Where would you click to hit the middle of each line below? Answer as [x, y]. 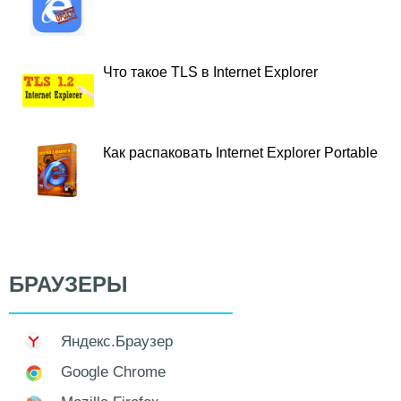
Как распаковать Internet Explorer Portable [240, 152]
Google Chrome [113, 371]
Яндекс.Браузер [117, 341]
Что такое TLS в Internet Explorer [210, 72]
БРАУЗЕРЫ [68, 284]
